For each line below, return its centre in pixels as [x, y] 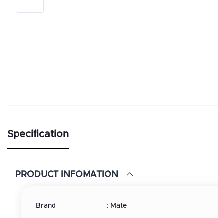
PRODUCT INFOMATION [67, 174]
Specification [38, 135]
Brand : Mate [81, 206]
